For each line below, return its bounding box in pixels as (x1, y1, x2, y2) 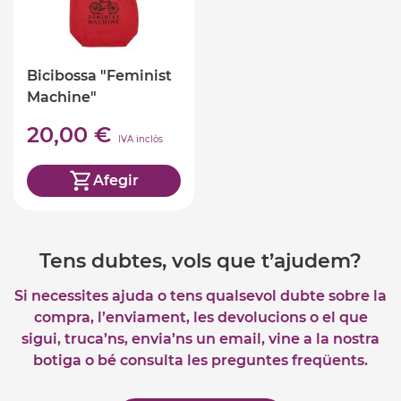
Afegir (92, 172, 139, 190)
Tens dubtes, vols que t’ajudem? (39, 248, 362, 273)
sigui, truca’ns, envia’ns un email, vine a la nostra (21, 329, 380, 347)
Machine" (27, 88, 97, 106)
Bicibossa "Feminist (27, 66, 172, 84)
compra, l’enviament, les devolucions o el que (33, 308, 368, 326)
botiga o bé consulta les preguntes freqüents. (33, 351, 368, 369)
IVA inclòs (118, 132, 163, 145)
